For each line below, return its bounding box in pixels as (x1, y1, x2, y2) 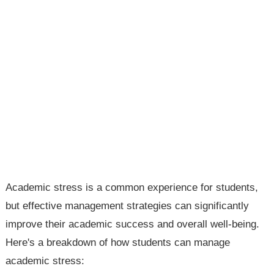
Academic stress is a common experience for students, (6, 182, 259, 193)
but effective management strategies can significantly (6, 200, 250, 212)
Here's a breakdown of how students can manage (6, 237, 231, 248)
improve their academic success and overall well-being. (6, 218, 260, 230)
